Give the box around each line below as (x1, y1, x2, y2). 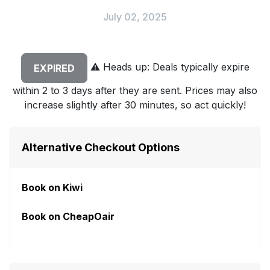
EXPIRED (33, 62, 75, 75)
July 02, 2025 (103, 11, 167, 24)
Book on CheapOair (22, 210, 115, 223)
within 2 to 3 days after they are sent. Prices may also (13, 84, 257, 97)
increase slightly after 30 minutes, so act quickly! (24, 99, 246, 111)
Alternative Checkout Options (22, 141, 180, 154)
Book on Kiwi (22, 181, 83, 194)
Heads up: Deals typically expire (99, 61, 250, 74)
